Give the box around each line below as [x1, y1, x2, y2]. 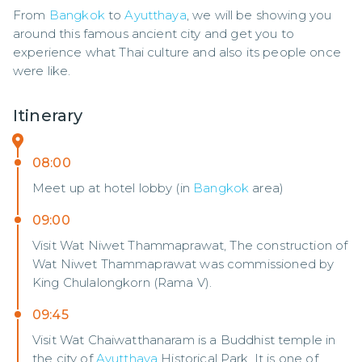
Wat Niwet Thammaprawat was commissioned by [32, 256, 335, 271]
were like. [13, 63, 71, 78]
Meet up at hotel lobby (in [32, 180, 194, 196]
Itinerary [13, 106, 83, 125]
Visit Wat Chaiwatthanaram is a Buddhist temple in [32, 332, 336, 347]
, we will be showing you [186, 7, 332, 23]
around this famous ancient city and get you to [13, 26, 294, 41]
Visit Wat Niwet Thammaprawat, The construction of [32, 238, 348, 253]
